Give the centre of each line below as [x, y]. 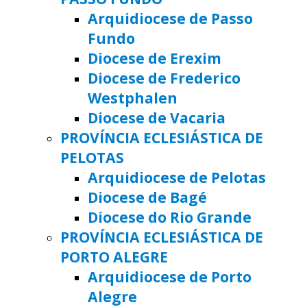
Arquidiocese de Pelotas [177, 177]
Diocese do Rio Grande [170, 217]
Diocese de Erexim [155, 58]
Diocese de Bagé [147, 197]
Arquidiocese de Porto [170, 277]
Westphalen [133, 98]
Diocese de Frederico [164, 78]
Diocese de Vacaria [157, 118]
